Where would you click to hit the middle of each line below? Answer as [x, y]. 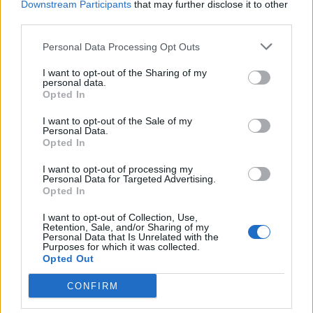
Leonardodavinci [248, 188]
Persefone [248, 28]
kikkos [121, 188]
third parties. [49, 19]
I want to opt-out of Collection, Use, [120, 217]
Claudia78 [121, 28]
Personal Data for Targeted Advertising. [129, 179]
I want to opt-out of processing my [118, 169]
